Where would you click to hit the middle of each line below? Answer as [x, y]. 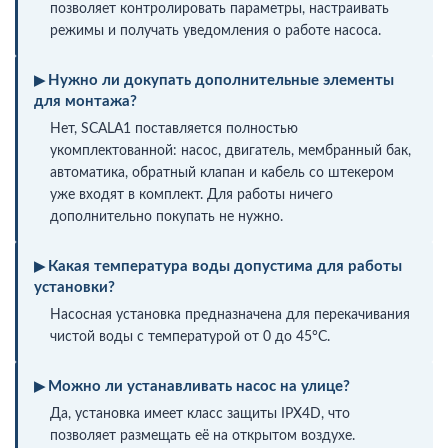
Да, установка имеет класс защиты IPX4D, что [200, 413]
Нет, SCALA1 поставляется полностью [174, 128]
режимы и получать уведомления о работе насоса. [215, 30]
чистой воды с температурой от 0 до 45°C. [190, 336]
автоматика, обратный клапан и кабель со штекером [222, 172]
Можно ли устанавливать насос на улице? [199, 386]
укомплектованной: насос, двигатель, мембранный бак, [230, 150]
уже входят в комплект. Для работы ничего [191, 194]
